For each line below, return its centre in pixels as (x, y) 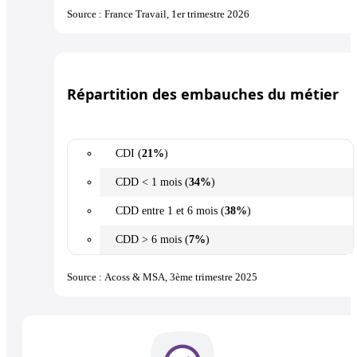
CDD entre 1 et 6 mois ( (170, 211)
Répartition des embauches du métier (203, 94)
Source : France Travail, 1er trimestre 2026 (158, 14)
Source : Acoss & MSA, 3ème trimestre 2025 (162, 277)
